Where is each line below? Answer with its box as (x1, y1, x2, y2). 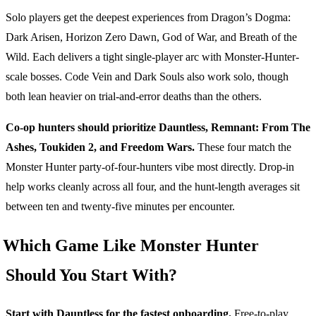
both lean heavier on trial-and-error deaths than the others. (6, 90, 262, 102)
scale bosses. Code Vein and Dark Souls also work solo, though (6, 70, 288, 83)
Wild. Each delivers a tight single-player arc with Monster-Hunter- (6, 50, 299, 63)
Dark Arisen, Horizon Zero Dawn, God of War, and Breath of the (6, 30, 297, 43)
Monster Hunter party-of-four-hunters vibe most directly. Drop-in (6, 160, 294, 173)
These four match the (195, 140, 291, 153)
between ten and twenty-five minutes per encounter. (6, 200, 235, 212)
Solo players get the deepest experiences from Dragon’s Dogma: (6, 11, 291, 23)
